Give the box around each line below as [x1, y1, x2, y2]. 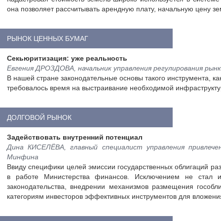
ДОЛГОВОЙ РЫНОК [7, 113, 72, 121]
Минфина [7, 153, 38, 161]
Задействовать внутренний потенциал [7, 133, 143, 141]
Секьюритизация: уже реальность [7, 54, 127, 62]
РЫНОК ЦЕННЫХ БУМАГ [7, 35, 88, 42]
